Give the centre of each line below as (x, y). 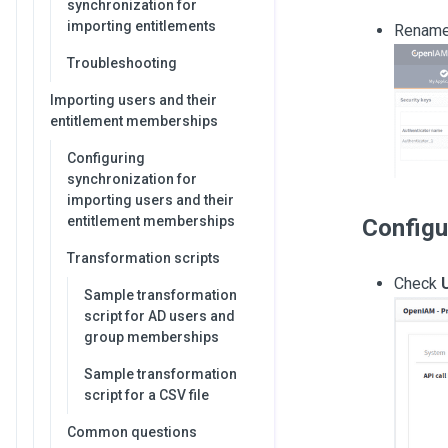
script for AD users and (159, 316)
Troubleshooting (122, 63)
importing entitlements (141, 26)
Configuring (106, 158)
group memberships (151, 337)
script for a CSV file (146, 395)
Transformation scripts (143, 258)
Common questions (132, 432)
